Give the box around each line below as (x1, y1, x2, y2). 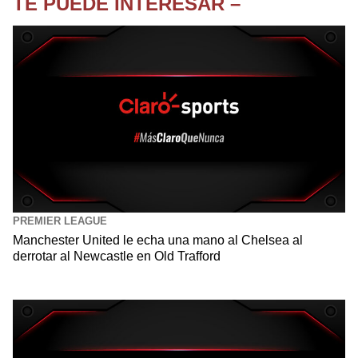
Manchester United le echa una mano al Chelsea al (13, 233, 303, 247)
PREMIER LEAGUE (13, 214, 107, 227)
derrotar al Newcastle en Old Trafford (13, 249, 221, 263)
